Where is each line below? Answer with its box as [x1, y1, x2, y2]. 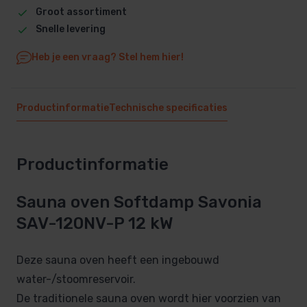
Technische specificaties [109, 102, 228, 114]
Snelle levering [35, 23, 106, 36]
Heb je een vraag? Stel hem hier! [31, 51, 184, 64]
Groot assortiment [35, 6, 127, 19]
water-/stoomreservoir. [16, 272, 136, 286]
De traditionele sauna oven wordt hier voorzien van [16, 291, 281, 305]
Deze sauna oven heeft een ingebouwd [16, 253, 219, 267]
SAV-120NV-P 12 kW [16, 213, 173, 233]
